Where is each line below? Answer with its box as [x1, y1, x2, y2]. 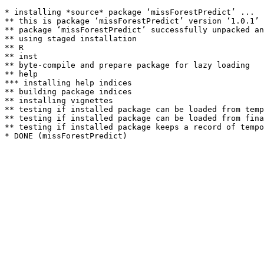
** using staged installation [5, 34, 137, 43]
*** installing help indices [5, 78, 132, 87]
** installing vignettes [5, 96, 113, 105]
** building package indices [5, 87, 132, 96]
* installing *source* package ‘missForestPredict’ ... [5, 8, 255, 16]
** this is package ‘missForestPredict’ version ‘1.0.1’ [5, 16, 259, 25]
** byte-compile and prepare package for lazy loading [5, 61, 250, 70]
